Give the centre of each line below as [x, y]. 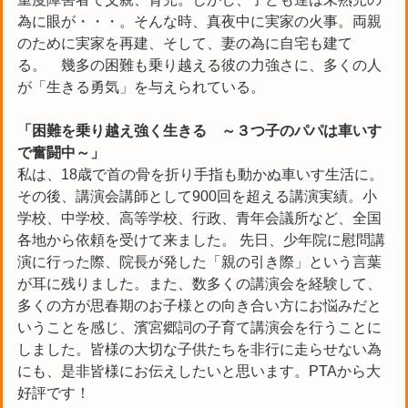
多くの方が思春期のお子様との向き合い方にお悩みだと [199, 305]
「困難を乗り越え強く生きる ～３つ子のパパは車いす [199, 130]
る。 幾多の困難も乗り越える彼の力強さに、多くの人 [199, 65]
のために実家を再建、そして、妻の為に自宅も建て [185, 43]
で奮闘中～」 [61, 152]
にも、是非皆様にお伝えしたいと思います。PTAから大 [199, 371]
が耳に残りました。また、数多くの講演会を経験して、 [199, 283]
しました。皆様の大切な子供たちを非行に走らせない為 [199, 349]
